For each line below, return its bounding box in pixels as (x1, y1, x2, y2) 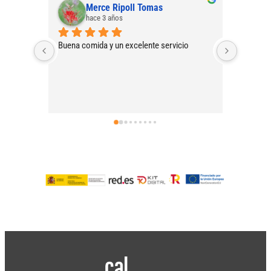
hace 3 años (86, 13, 123, 22)
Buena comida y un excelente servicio (58, 39, 189, 51)
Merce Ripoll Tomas (86, 1, 163, 13)
